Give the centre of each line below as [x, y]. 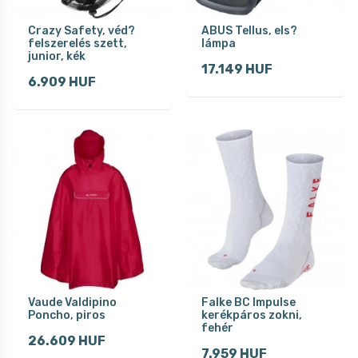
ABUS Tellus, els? [249, 30]
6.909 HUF [62, 82]
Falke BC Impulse [249, 302]
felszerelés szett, [78, 43]
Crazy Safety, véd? [82, 30]
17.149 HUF [237, 69]
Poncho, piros [67, 315]
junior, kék [57, 56]
